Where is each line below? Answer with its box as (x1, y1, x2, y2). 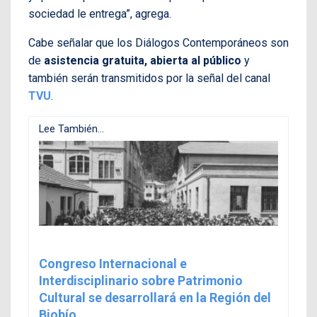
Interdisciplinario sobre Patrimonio (39, 273, 243, 289)
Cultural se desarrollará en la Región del (39, 290, 271, 306)
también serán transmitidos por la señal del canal (28, 71, 270, 86)
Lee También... (39, 122, 104, 136)
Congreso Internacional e (39, 256, 187, 272)
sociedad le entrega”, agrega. (28, 7, 171, 21)
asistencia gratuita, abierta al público (44, 54, 241, 68)
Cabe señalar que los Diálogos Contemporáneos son (28, 36, 289, 50)
